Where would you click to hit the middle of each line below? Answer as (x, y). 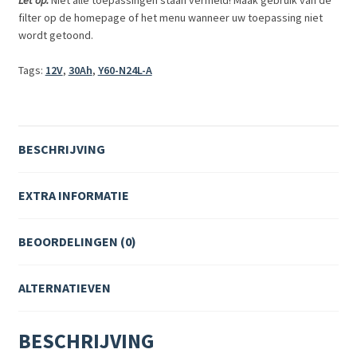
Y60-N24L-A (125, 70)
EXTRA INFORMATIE (73, 195)
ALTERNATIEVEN (64, 287)
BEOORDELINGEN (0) (77, 241)
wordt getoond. (55, 35)
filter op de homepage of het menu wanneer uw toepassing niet (170, 17)
